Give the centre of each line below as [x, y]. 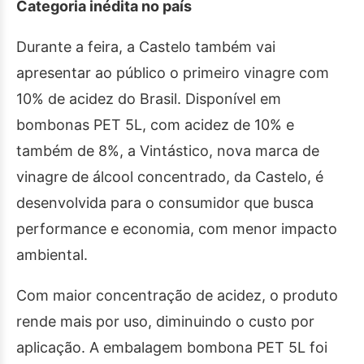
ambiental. [52, 255]
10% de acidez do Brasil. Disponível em [149, 99]
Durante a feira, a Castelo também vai [146, 47]
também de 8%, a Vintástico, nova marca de [168, 151]
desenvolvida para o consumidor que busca [165, 203]
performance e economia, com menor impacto [177, 229]
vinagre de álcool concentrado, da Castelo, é [170, 177]
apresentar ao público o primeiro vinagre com [173, 73]
